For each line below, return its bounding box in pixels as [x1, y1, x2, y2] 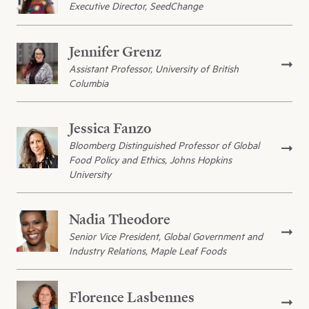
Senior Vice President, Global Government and [69, 230, 263, 243]
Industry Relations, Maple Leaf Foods [69, 244, 226, 258]
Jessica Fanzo [69, 119, 151, 138]
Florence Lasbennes [69, 287, 195, 306]
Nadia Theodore [69, 210, 170, 229]
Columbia [69, 77, 108, 90]
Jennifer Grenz [69, 42, 161, 61]
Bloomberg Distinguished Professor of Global [69, 139, 259, 152]
